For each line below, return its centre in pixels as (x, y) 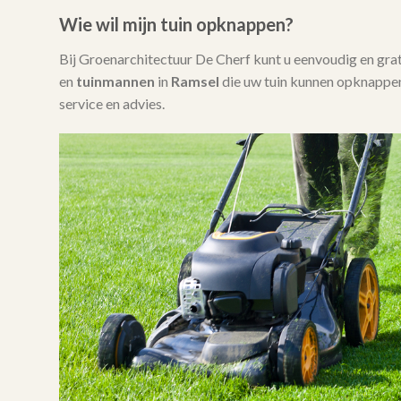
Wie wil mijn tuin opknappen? (176, 25)
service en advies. (111, 104)
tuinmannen (115, 81)
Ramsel (195, 81)
